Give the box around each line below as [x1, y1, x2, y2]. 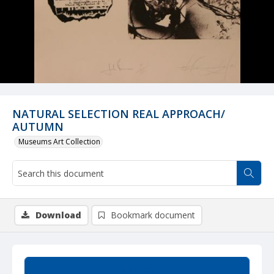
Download [35, 209, 81, 221]
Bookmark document [111, 209, 195, 221]
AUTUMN [12, 119, 64, 134]
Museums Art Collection [18, 136, 100, 147]
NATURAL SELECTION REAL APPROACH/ [12, 106, 225, 121]
